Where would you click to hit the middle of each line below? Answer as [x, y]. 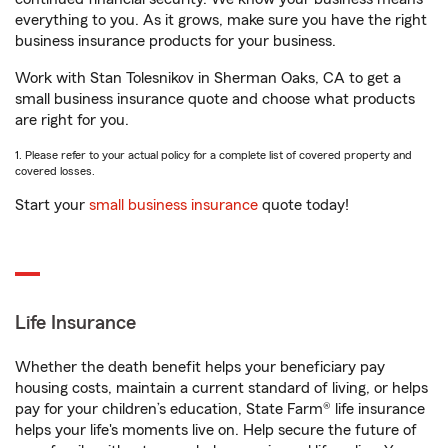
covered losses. [55, 171]
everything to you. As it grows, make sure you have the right [221, 20]
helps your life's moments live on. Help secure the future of [216, 430]
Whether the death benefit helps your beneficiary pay [200, 367]
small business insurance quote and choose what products [215, 99]
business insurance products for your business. [175, 41]
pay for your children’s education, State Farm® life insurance [220, 409]
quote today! [303, 205]
